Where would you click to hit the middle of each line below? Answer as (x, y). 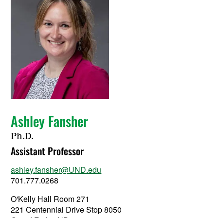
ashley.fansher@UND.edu (56, 169)
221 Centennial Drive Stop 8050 (66, 209)
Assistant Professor (47, 151)
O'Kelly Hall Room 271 (50, 199)
